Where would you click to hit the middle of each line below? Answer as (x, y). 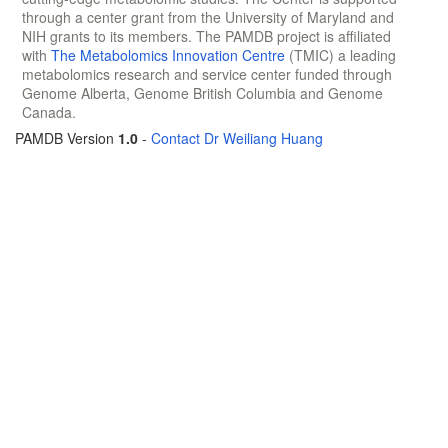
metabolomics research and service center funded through (207, 73)
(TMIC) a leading (340, 54)
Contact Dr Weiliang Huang (237, 137)
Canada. (49, 111)
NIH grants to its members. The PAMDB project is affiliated (206, 35)
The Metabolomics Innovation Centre (168, 54)
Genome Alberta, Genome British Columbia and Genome (202, 92)
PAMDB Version (66, 137)
